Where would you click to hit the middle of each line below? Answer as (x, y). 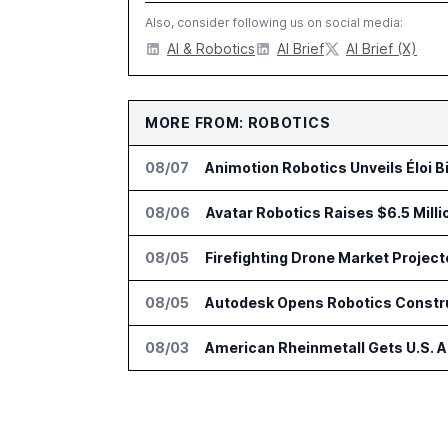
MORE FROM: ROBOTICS (238, 122)
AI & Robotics (211, 48)
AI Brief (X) (381, 48)
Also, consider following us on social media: (274, 22)
